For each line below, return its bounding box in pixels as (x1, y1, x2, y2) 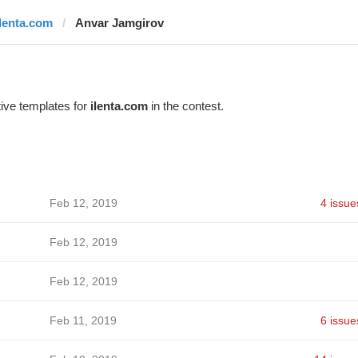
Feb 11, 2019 (49, 314, 117, 327)
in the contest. (147, 99, 224, 113)
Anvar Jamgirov (74, 16, 164, 30)
